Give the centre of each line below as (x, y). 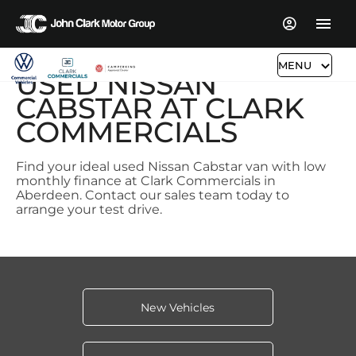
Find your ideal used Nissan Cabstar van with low (171, 166)
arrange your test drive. (89, 209)
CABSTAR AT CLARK (160, 108)
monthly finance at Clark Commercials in (146, 181)
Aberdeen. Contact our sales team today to (153, 195)
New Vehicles (178, 308)
